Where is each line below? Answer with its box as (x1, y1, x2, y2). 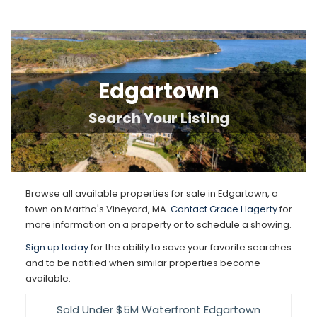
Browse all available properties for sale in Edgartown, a (25, 187, 278, 200)
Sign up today (25, 241, 88, 254)
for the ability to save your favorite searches (88, 241, 292, 254)
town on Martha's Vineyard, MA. (25, 202, 171, 216)
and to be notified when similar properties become (25, 256, 260, 270)
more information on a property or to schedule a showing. (25, 218, 294, 231)
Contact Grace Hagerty (171, 202, 277, 216)
